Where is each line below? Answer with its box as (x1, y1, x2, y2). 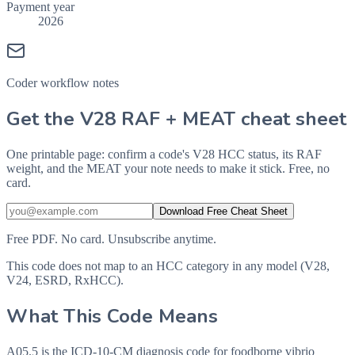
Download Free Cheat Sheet (159, 204, 288, 217)
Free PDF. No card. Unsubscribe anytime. (6, 231, 216, 246)
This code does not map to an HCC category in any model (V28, (6, 258, 330, 273)
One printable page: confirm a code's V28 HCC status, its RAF (6, 147, 322, 161)
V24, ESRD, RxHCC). (6, 273, 124, 287)
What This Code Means (6, 303, 218, 329)
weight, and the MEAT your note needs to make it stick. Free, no (6, 161, 330, 175)
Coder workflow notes (6, 75, 119, 90)
